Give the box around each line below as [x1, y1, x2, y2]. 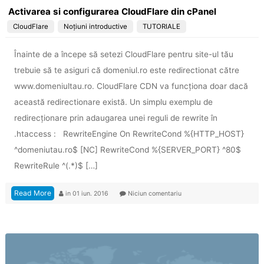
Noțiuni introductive [63, 22, 127, 31]
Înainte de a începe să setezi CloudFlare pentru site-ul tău [14, 49, 233, 60]
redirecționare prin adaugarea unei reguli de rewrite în [14, 113, 217, 123]
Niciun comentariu [126, 190, 181, 198]
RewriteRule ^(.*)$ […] [14, 161, 98, 171]
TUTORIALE [142, 22, 180, 31]
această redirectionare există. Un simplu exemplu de [14, 97, 213, 107]
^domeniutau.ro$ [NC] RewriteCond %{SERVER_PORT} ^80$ [14, 145, 241, 155]
